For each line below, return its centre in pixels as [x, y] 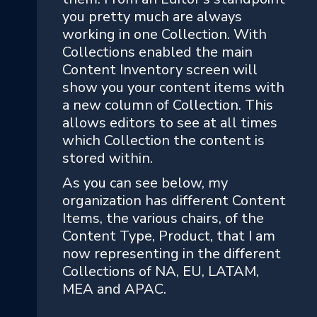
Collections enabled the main [157, 52]
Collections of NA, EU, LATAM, [161, 271]
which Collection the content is [163, 140]
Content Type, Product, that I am [169, 236]
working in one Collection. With [165, 34]
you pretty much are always [152, 16]
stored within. [108, 158]
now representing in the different [172, 253]
